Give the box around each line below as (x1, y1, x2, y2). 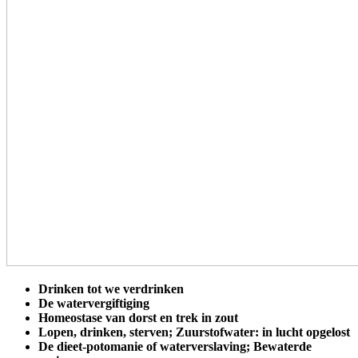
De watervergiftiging (38, 296, 149, 310)
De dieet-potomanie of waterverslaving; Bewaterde (38, 339, 312, 353)
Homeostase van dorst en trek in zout (38, 310, 238, 324)
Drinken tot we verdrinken (38, 281, 184, 296)
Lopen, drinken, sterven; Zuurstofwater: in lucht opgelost (38, 324, 350, 339)
